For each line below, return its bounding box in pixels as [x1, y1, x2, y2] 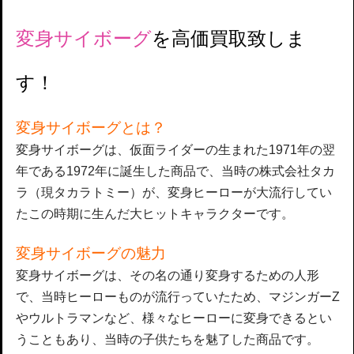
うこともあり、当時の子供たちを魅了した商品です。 [16, 331, 319, 346]
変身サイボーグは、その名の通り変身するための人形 [16, 267, 319, 282]
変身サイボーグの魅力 [16, 244, 166, 262]
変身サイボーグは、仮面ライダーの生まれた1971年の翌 [16, 141, 335, 156]
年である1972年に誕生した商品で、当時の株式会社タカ [16, 163, 335, 178]
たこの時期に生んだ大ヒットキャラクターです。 [16, 205, 294, 220]
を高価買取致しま [152, 27, 306, 49]
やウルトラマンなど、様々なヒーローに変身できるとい [16, 310, 332, 325]
